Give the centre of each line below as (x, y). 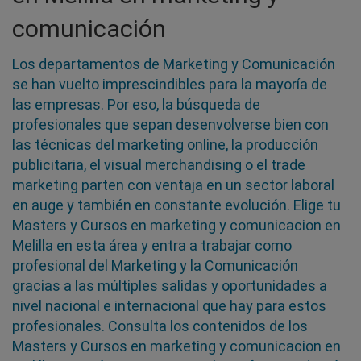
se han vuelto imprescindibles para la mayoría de (170, 84)
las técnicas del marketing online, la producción (165, 144)
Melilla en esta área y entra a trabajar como (152, 245)
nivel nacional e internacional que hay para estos (169, 305)
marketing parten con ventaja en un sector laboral (173, 185)
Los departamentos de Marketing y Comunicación (174, 64)
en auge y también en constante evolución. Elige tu (176, 205)
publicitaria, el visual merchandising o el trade (159, 164)
